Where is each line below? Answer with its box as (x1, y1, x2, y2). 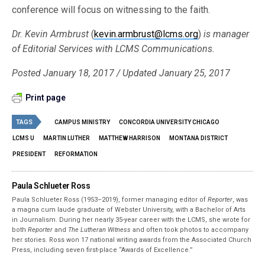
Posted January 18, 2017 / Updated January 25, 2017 (12, 67, 231, 79)
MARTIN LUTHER (43, 134, 90, 141)
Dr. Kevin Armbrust (12, 28, 89, 40)
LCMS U (12, 134, 34, 141)
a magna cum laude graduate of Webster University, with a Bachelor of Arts (12, 205, 246, 214)
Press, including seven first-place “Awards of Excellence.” (12, 245, 193, 254)
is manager (203, 28, 250, 40)
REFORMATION (54, 150, 98, 157)
